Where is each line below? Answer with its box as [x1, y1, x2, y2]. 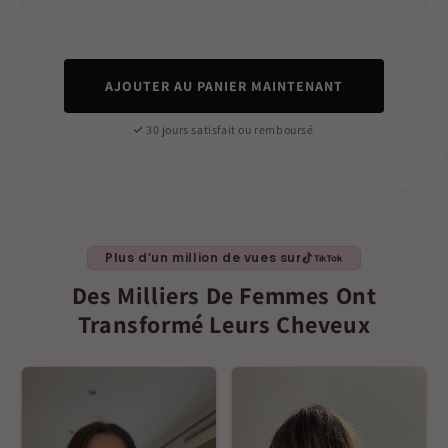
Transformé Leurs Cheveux [77, 307, 371, 340]
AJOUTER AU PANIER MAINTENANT [105, 76, 343, 95]
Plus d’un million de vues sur [105, 248, 302, 266]
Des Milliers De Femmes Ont [71, 278, 377, 311]
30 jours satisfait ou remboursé [146, 121, 314, 137]
